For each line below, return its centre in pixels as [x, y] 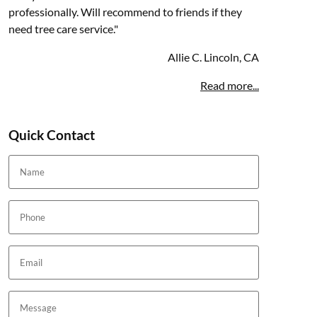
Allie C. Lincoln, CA [213, 57]
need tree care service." [63, 28]
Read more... [229, 85]
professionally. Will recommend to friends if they [125, 11]
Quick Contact [51, 134]
